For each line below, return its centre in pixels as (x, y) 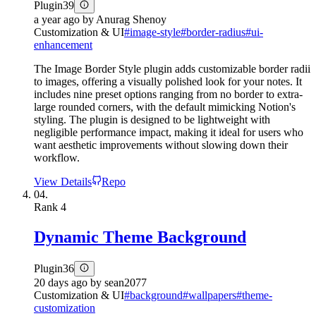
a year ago (57, 20)
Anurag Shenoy (131, 20)
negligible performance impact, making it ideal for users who (169, 133)
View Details (63, 182)
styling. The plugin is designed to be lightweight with (152, 120)
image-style (155, 32)
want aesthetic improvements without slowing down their (161, 145)
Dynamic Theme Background (140, 237)
